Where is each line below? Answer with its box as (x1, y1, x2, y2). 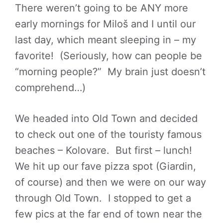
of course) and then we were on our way (15, 176, 206, 188)
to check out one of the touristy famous (15, 128, 202, 140)
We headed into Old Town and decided (15, 112, 198, 124)
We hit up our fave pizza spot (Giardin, (15, 160, 196, 172)
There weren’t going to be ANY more (15, 2, 188, 14)
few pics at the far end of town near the (15, 208, 202, 220)
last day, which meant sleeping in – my (15, 34, 196, 46)
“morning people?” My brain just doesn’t (15, 66, 206, 78)
